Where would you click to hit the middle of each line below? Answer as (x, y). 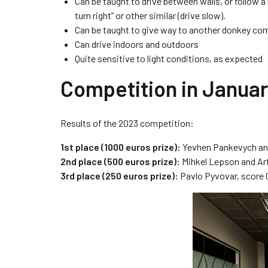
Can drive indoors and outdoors (136, 44)
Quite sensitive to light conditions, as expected (168, 58)
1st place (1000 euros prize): (120, 147)
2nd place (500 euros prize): (120, 161)
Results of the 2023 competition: (127, 123)
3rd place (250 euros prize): (119, 176)
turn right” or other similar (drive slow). (150, 15)
